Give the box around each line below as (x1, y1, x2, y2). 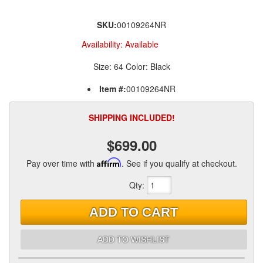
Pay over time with (26, 157, 97, 169)
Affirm (96, 157, 122, 167)
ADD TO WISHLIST (97, 234, 170, 244)
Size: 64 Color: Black (93, 60, 170, 72)
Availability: (81, 38, 125, 50)
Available (124, 38, 159, 50)
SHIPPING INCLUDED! (88, 112, 175, 123)
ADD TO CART (89, 204, 178, 220)
